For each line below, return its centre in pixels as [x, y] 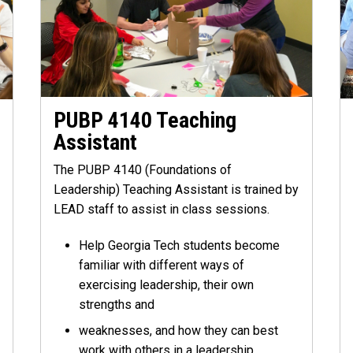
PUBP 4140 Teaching [145, 121]
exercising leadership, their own [166, 284]
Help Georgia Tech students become [179, 245]
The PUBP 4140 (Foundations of [142, 170]
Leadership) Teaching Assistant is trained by [176, 190]
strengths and [116, 304]
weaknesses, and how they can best [178, 330]
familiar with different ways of [161, 265]
